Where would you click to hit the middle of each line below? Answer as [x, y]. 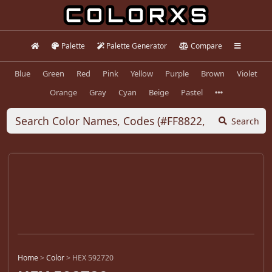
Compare [206, 46]
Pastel [192, 92]
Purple [177, 73]
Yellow [142, 73]
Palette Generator [137, 46]
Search [245, 121]
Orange [63, 92]
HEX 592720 [93, 258]
